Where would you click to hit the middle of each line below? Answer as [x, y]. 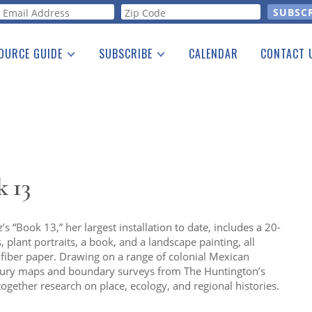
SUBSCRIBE [126, 54]
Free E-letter [120, 96]
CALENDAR [213, 54]
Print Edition [120, 78]
